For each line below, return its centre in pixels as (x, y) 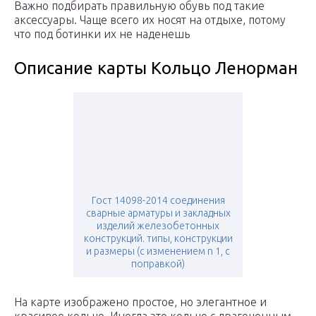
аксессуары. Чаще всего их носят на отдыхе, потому (150, 20)
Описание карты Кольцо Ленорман (156, 68)
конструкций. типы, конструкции (158, 239)
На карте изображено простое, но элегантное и (140, 302)
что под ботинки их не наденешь (102, 34)
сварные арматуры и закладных (158, 213)
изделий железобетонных (158, 226)
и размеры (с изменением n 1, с (158, 251)
